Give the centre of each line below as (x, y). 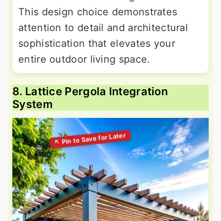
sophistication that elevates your (97, 44)
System (33, 104)
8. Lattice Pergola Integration (90, 92)
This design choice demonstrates (98, 12)
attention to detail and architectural (103, 28)
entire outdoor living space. (84, 59)
